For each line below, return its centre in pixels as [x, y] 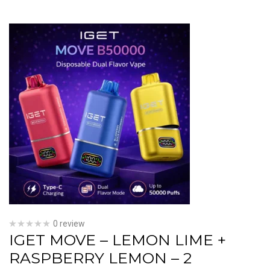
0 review [69, 224]
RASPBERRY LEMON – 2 [100, 258]
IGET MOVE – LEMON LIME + [118, 240]
